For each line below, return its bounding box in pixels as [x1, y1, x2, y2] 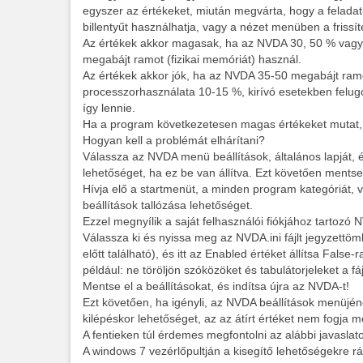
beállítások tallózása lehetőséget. [83, 199, 253, 212]
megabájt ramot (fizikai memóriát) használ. [83, 53, 301, 66]
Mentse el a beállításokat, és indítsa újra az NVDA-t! [83, 280, 349, 293]
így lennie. [83, 101, 135, 115]
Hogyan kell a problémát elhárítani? [83, 134, 265, 147]
